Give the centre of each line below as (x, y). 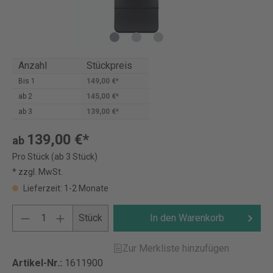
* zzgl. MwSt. (37, 172)
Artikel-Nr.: (38, 263)
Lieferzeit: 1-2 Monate (65, 188)
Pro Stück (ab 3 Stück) (55, 157)
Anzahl (33, 66)
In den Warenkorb (187, 218)
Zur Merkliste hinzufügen (176, 248)
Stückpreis (109, 66)
